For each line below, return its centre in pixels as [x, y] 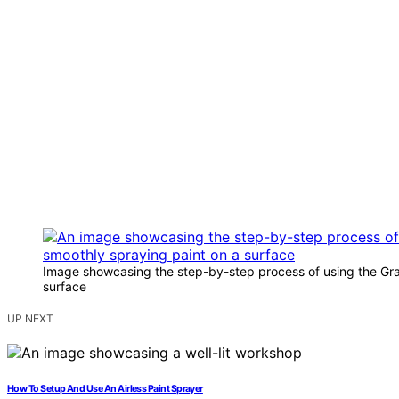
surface [65, 287]
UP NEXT [30, 319]
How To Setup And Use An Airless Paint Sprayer [105, 389]
